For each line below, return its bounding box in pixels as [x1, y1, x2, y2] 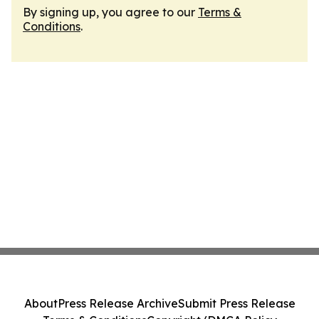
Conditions [23, 19, 80, 33]
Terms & [198, 5, 241, 19]
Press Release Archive [57, 296, 178, 310]
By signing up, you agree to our [23, 5, 198, 19]
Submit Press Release [177, 296, 296, 310]
